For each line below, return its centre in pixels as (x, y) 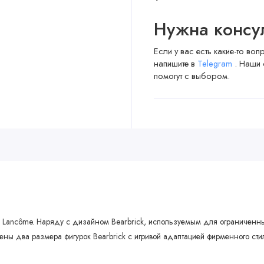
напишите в (175, 63)
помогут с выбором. (192, 75)
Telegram (216, 63)
